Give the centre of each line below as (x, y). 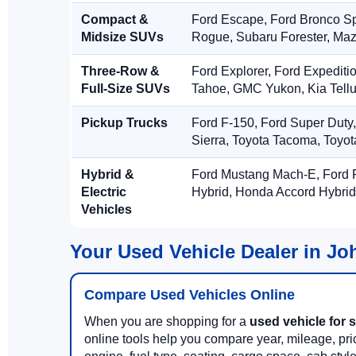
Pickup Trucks (124, 123)
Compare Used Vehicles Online (190, 295)
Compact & (115, 19)
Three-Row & (120, 71)
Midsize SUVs (122, 37)
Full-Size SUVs (126, 89)
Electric (104, 192)
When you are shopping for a (167, 321)
